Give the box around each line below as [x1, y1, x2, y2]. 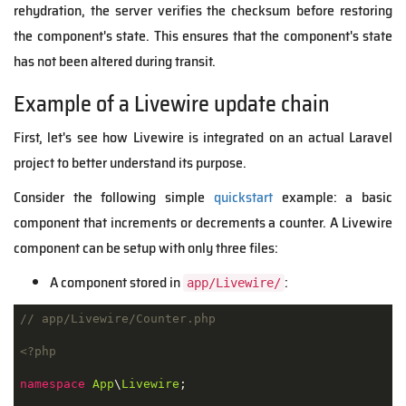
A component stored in [50, 271, 183, 294]
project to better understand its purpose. [14, 151, 246, 174]
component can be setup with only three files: [14, 237, 278, 259]
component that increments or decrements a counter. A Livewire [14, 211, 392, 234]
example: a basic [272, 186, 393, 208]
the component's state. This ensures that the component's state [14, 24, 392, 47]
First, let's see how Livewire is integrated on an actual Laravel [14, 126, 392, 149]
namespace [19, 376, 85, 391]
